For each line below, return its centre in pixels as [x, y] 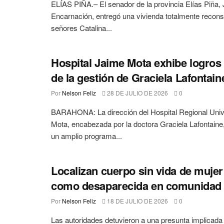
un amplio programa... [86, 135]
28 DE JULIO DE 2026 [137, 92]
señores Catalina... [81, 27]
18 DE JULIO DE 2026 [137, 200]
